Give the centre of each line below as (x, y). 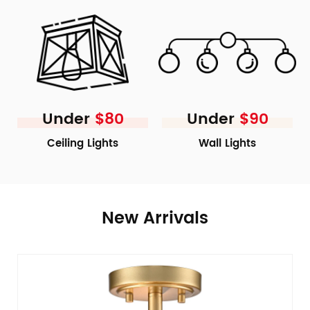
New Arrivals (155, 219)
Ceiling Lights (83, 144)
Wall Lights (227, 144)
